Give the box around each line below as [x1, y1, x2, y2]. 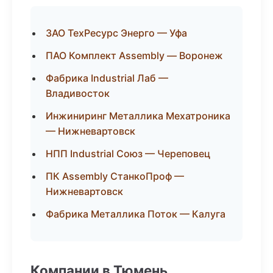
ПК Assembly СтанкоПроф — [46, 170, 184, 182]
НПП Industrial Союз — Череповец [46, 147, 210, 160]
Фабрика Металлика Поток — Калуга [46, 208, 225, 220]
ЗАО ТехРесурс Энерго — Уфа [46, 27, 187, 39]
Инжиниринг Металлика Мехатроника [46, 110, 230, 122]
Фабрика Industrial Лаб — [46, 72, 168, 84]
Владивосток [46, 87, 110, 99]
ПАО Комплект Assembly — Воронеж [46, 49, 223, 62]
